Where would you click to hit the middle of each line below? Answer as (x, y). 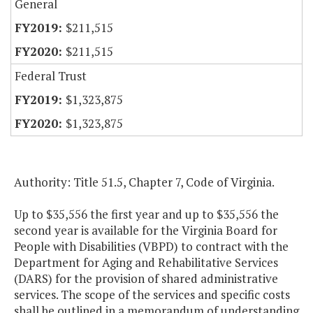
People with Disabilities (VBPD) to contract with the (151, 247)
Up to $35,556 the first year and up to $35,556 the (146, 214)
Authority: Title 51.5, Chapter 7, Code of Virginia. (144, 182)
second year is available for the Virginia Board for (146, 231)
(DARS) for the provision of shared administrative (146, 279)
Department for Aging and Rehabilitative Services (146, 263)
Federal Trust (51, 76)
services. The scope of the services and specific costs (152, 295)
